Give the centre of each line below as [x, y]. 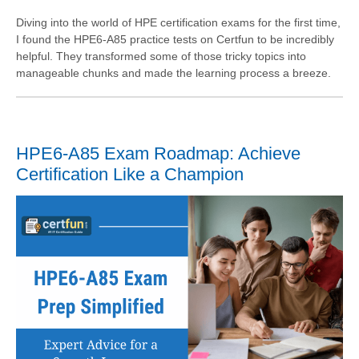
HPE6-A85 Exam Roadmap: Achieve [158, 154]
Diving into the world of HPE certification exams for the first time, [178, 23]
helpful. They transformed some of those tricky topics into [161, 56]
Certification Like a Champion [130, 175]
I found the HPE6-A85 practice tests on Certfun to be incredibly [175, 40]
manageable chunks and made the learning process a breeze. [173, 73]
